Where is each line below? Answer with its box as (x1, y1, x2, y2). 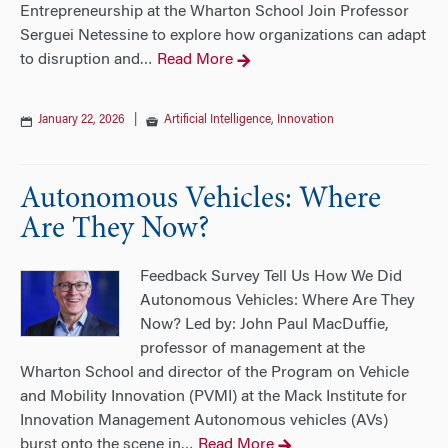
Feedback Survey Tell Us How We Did (140, 269, 402, 285)
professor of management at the (140, 341, 365, 357)
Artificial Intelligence (164, 114, 271, 126)
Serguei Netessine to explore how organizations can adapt (20, 28, 426, 44)
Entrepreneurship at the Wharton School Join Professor (20, 4, 409, 20)
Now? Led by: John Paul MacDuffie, (140, 317, 388, 333)
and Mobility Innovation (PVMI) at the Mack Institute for (20, 389, 407, 405)
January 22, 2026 (38, 114, 125, 126)
